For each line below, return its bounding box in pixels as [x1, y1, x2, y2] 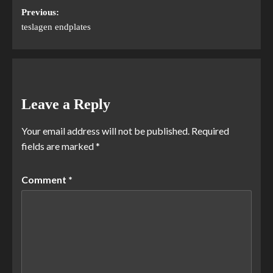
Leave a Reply [21, 96, 110, 113]
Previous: [21, 7, 59, 18]
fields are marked [21, 140, 96, 152]
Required [191, 125, 229, 137]
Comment [21, 174, 68, 186]
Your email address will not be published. [21, 125, 190, 137]
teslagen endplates [21, 22, 91, 32]
